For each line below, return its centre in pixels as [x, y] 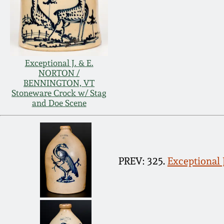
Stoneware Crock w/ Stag [59, 93]
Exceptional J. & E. [59, 63]
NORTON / [59, 73]
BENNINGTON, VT [59, 83]
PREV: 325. [141, 161]
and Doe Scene [59, 103]
